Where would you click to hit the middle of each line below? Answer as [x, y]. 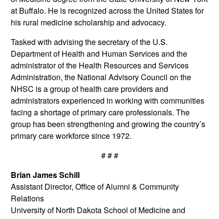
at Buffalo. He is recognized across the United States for [108, 11]
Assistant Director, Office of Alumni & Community [95, 187]
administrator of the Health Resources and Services [100, 66]
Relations [28, 198]
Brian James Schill [45, 175]
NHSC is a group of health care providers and [90, 89]
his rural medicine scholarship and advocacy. [89, 22]
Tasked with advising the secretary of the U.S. [89, 42]
